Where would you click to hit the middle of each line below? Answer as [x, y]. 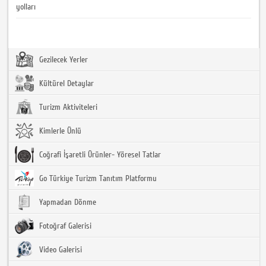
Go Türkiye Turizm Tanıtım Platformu [97, 178]
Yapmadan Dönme [67, 202]
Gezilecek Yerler [63, 60]
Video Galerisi [60, 250]
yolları [26, 7]
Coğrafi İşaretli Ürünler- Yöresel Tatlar [99, 155]
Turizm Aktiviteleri [67, 107]
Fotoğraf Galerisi [64, 226]
